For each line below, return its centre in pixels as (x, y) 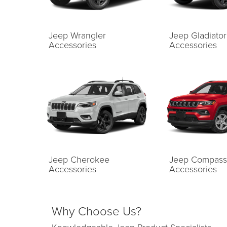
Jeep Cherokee (79, 159)
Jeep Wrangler (77, 35)
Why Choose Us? (97, 211)
